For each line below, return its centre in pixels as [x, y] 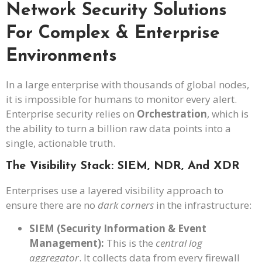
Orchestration [172, 113]
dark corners [126, 205]
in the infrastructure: [203, 205]
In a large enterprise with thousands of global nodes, [127, 84]
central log [179, 243]
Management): [67, 243]
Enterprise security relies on [71, 113]
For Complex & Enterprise [113, 33]
